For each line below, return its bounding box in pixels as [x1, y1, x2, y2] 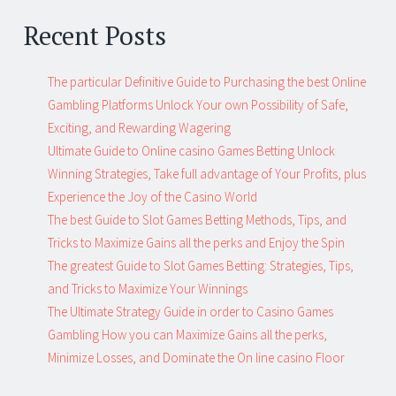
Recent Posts [24, 19, 166, 53]
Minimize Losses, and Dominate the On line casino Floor [48, 349, 345, 367]
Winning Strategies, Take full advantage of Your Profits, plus [48, 165, 366, 183]
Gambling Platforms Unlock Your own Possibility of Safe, [48, 96, 348, 114]
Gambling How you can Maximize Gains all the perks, [48, 326, 327, 344]
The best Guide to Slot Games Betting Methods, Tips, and [48, 211, 346, 229]
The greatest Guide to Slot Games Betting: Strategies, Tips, [48, 257, 354, 275]
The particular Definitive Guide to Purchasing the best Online [48, 73, 366, 91]
